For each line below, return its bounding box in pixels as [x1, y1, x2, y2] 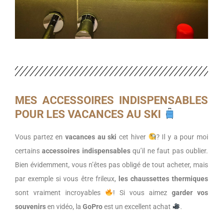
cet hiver [116, 132, 148, 141]
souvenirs [15, 202, 46, 211]
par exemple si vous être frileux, [15, 174, 118, 183]
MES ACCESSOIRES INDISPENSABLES [15, 94, 208, 107]
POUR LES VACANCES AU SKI [15, 108, 163, 120]
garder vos [172, 188, 209, 197]
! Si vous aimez [112, 188, 172, 197]
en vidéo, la [46, 202, 83, 211]
